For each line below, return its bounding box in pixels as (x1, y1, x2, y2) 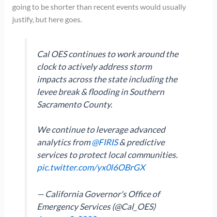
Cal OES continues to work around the (37, 49, 179, 60)
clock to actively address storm (37, 62, 152, 72)
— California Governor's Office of (37, 188, 160, 199)
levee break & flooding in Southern (37, 87, 165, 97)
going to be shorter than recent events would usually (12, 2, 186, 11)
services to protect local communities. (37, 150, 178, 160)
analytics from (37, 137, 92, 148)
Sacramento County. (37, 99, 113, 110)
